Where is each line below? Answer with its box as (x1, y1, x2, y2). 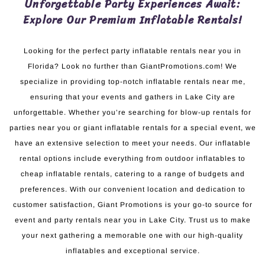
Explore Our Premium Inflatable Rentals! (23, 10, 242, 30)
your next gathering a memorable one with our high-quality (22, 231, 243, 240)
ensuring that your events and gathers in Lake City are (30, 92, 235, 101)
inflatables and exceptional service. (65, 246, 200, 255)
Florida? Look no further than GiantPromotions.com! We (28, 62, 237, 70)
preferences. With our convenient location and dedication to (20, 185, 245, 193)
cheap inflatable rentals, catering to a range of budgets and (20, 169, 245, 178)
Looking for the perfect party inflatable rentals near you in (24, 46, 241, 55)
